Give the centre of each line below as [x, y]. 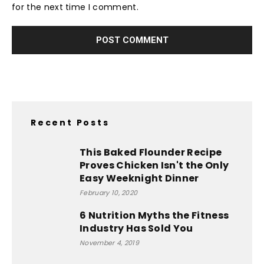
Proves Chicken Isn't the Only [154, 165]
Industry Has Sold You [136, 228]
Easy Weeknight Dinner [139, 178]
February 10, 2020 [109, 192]
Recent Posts [70, 122]
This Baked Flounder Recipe [151, 152]
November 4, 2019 [110, 242]
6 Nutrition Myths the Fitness [154, 215]
